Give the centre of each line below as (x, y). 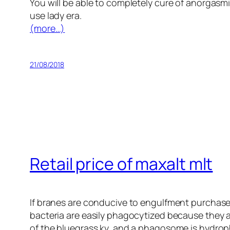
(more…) (47, 28)
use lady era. (56, 15)
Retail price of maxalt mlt (121, 164)
